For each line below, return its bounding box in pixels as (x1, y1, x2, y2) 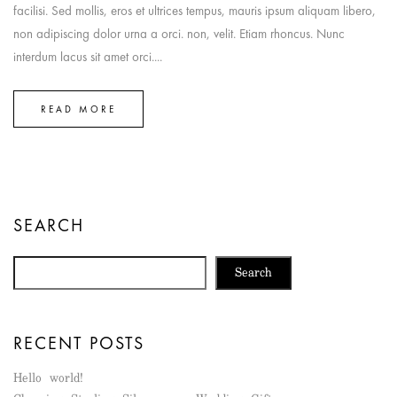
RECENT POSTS (13, 331, 144, 354)
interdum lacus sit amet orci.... (13, 47, 162, 66)
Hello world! (13, 365, 83, 391)
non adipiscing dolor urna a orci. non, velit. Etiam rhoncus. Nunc (13, 24, 345, 43)
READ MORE (41, 102, 116, 115)
